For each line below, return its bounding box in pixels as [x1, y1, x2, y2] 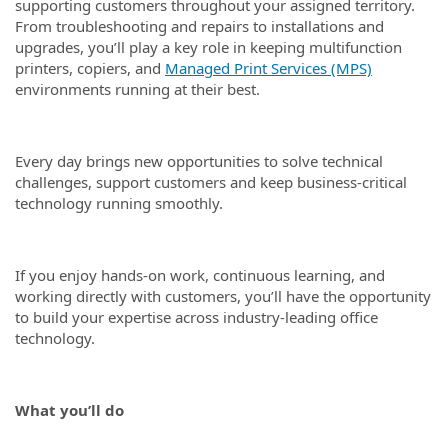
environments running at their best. [15, 78, 260, 99]
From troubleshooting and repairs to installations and [15, 15, 384, 36]
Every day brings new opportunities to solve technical [15, 150, 383, 171]
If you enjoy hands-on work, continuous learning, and [15, 264, 385, 285]
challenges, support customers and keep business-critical [15, 171, 407, 192]
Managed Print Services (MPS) [165, 57, 372, 78]
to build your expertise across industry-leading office [15, 306, 378, 327]
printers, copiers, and [15, 57, 165, 78]
